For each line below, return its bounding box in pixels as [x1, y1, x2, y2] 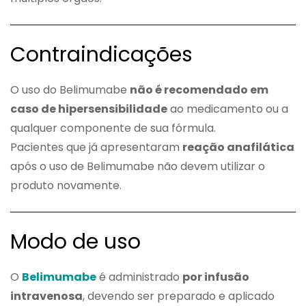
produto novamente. [10, 177, 122, 193]
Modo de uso [10, 227, 141, 256]
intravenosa [10, 288, 83, 304]
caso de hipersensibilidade [10, 100, 167, 117]
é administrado [96, 268, 182, 285]
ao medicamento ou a [167, 100, 288, 117]
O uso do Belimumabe [10, 81, 130, 98]
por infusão [182, 268, 249, 285]
